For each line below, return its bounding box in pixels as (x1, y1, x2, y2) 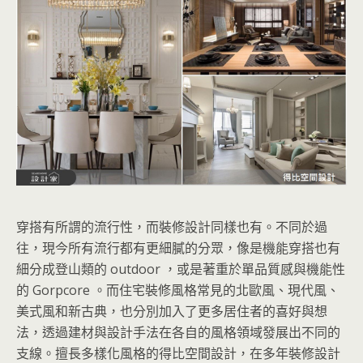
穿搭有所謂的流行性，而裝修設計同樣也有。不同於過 (16, 217, 327, 236)
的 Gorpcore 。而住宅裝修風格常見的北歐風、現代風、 (16, 280, 340, 299)
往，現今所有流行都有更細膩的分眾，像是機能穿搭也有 (16, 238, 340, 257)
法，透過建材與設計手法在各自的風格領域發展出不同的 (16, 322, 340, 341)
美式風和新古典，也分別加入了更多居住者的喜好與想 (16, 301, 327, 320)
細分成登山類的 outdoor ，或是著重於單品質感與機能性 (16, 259, 345, 278)
